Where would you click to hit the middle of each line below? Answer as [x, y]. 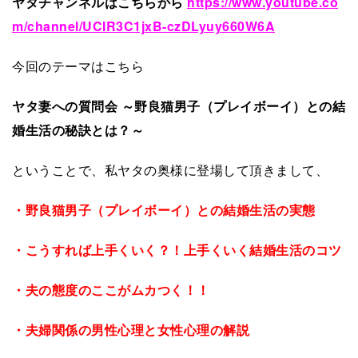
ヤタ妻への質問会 [65, 105]
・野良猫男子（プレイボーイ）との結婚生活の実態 [164, 209]
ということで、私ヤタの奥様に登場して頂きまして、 [170, 169]
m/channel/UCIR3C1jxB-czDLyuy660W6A [143, 26]
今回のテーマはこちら [78, 66]
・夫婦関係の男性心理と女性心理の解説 [131, 329]
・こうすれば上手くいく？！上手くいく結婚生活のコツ [177, 249]
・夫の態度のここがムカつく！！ [111, 289]
